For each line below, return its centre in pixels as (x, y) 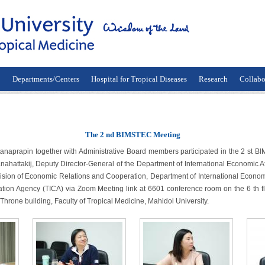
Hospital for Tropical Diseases (139, 79)
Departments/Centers (46, 79)
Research (214, 79)
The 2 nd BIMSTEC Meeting (132, 135)
